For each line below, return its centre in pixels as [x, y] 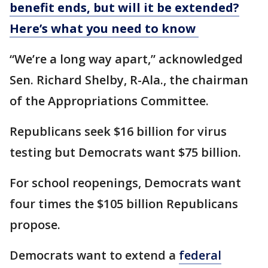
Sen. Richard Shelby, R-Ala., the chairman [129, 80]
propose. [35, 225]
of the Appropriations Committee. [109, 101]
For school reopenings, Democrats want [125, 183]
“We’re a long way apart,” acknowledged [126, 59]
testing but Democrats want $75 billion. [125, 152]
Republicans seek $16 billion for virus [118, 131]
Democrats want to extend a [94, 255]
